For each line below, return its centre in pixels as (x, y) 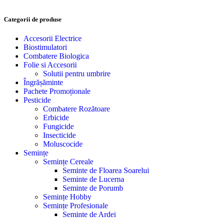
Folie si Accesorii (50, 65)
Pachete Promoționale (57, 91)
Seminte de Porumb (93, 188)
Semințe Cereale (68, 162)
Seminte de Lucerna (93, 179)
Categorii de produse (33, 20)
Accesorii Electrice (53, 39)
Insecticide (59, 135)
